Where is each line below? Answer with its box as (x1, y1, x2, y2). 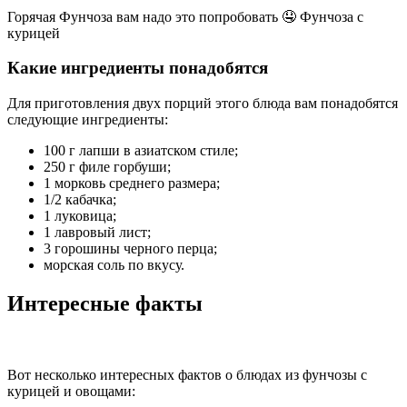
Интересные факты (7, 291, 203, 315)
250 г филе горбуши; (44, 159, 171, 175)
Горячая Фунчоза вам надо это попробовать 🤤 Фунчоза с (7, 8, 363, 25)
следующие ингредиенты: (7, 112, 168, 128)
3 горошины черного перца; (44, 241, 217, 257)
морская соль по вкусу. (44, 257, 184, 273)
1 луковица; (44, 208, 116, 224)
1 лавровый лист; (44, 224, 151, 241)
